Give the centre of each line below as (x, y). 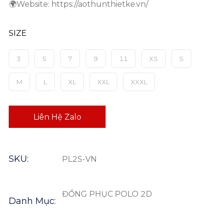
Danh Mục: (32, 201)
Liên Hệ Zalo (57, 117)
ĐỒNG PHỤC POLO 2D (107, 194)
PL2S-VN (79, 159)
